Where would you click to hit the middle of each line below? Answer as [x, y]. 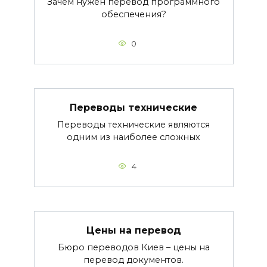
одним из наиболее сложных [133, 137]
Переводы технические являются [133, 124]
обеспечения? [133, 14]
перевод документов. [133, 260]
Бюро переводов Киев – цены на [133, 247]
